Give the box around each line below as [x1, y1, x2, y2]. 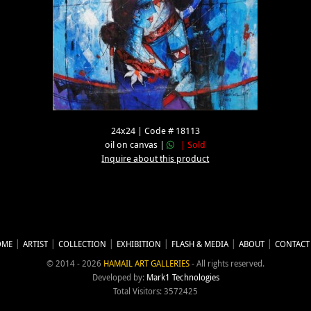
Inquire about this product [101, 153, 210, 165]
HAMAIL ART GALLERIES [103, 258, 190, 269]
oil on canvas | [105, 139, 167, 151]
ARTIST [23, 238, 48, 251]
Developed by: [92, 272, 146, 283]
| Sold [174, 139, 206, 151]
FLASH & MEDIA [171, 238, 228, 251]
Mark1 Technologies [146, 272, 219, 283]
